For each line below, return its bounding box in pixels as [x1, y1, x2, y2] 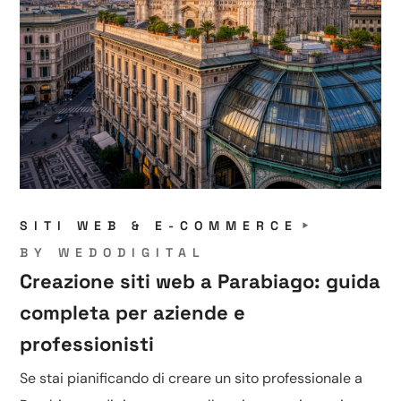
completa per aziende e [20, 300, 246, 326]
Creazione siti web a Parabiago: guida [20, 269, 381, 294]
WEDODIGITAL [58, 244, 207, 261]
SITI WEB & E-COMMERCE [20, 218, 299, 235]
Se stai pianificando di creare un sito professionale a [20, 369, 363, 388]
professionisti [20, 331, 155, 357]
